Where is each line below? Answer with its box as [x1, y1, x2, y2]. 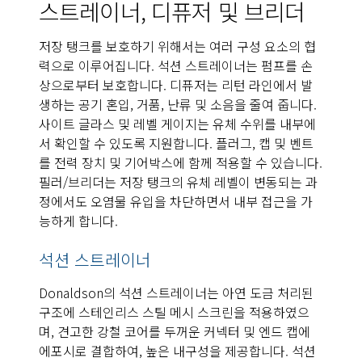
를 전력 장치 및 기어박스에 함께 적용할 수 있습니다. [39, 152, 322, 172]
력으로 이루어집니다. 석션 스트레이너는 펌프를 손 [39, 55, 313, 75]
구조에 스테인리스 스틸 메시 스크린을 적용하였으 [39, 301, 309, 322]
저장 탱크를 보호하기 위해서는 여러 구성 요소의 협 [39, 36, 316, 56]
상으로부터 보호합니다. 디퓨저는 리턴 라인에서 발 [39, 74, 313, 95]
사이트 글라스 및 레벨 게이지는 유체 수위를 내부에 [39, 113, 316, 133]
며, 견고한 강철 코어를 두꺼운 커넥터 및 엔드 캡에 [39, 321, 310, 341]
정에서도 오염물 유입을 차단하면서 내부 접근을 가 [39, 191, 313, 211]
